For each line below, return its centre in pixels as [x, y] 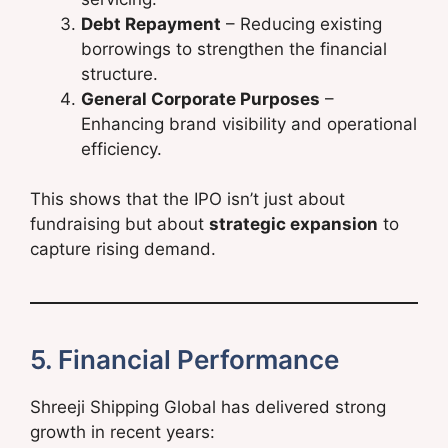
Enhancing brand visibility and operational [249, 123]
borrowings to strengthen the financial [234, 48]
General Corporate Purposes [200, 98]
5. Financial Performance [184, 360]
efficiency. [121, 148]
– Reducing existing [301, 23]
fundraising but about [119, 224]
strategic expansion [293, 224]
